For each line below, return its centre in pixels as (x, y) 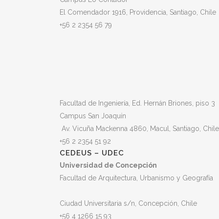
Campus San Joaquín (93, 116)
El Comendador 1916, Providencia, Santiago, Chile (138, 12)
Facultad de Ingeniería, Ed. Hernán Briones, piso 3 (137, 103)
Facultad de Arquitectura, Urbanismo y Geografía (136, 178)
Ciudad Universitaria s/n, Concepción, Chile (128, 203)
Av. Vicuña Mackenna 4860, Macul (115, 129)
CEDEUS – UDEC (92, 153)
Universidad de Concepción (108, 165)
